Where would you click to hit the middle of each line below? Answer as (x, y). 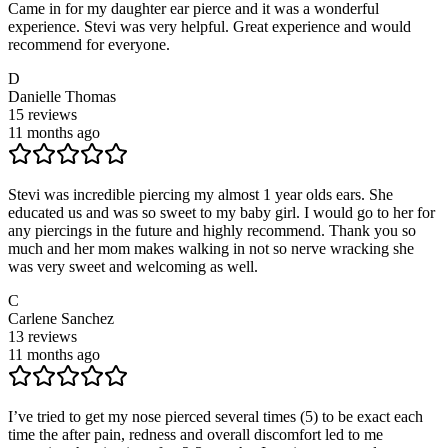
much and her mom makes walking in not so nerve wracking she (211, 248)
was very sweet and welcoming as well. (133, 266)
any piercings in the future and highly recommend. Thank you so (212, 230)
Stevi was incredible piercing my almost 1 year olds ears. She (200, 194)
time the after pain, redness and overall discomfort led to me (195, 434)
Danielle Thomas (62, 96)
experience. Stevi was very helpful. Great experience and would (209, 26)
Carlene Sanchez (61, 318)
